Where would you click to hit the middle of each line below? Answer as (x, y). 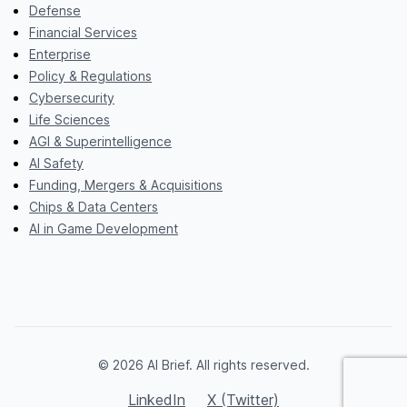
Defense (55, 11)
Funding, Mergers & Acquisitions (126, 185)
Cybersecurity (72, 98)
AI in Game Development (104, 229)
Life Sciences (69, 120)
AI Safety (56, 164)
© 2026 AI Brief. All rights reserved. (203, 365)
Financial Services (83, 33)
